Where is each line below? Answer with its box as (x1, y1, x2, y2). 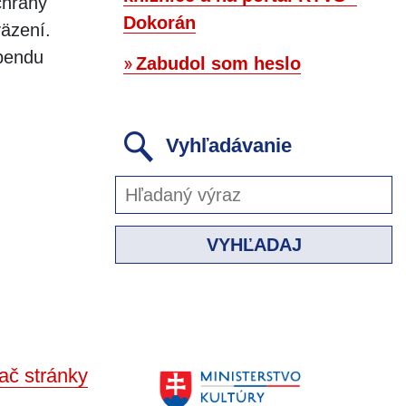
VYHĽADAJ (206, 235, 302, 256)
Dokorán (123, 13, 196, 34)
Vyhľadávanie (160, 133, 292, 157)
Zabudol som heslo (136, 53, 301, 74)
